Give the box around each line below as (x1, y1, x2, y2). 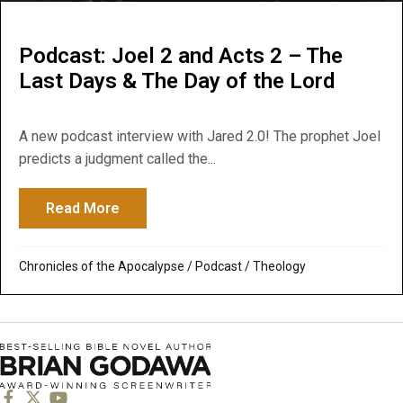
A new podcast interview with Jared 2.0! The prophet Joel (19, 128, 381, 145)
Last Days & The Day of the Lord (19, 68, 335, 94)
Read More (46, 200, 120, 217)
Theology (253, 259, 306, 273)
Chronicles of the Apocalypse (19, 259, 184, 273)
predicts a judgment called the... (19, 150, 216, 167)
